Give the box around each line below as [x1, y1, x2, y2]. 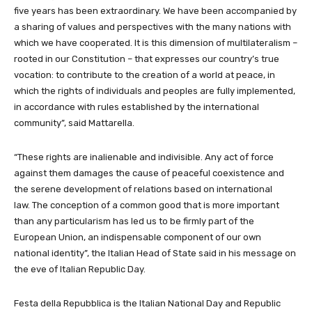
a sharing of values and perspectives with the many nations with [14, 22, 291, 32]
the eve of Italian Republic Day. [14, 264, 146, 274]
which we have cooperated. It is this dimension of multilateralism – [14, 38, 297, 48]
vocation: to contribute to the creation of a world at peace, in [14, 70, 275, 80]
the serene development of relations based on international [14, 184, 272, 194]
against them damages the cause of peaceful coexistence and [14, 168, 284, 178]
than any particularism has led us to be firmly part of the [14, 216, 254, 226]
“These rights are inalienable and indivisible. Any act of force [14, 152, 274, 162]
